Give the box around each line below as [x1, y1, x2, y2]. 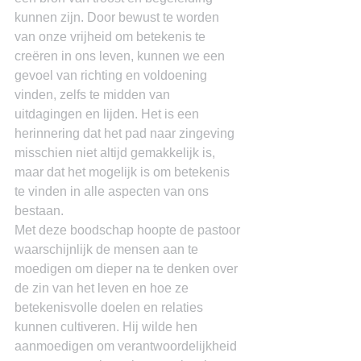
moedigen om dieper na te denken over [15, 262, 241, 276]
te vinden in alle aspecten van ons [15, 185, 212, 198]
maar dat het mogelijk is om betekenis [15, 165, 233, 179]
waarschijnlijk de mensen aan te [15, 243, 201, 256]
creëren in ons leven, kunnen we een [15, 49, 228, 63]
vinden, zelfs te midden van [15, 88, 173, 102]
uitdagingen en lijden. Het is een [15, 107, 202, 121]
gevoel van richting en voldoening [15, 68, 210, 82]
